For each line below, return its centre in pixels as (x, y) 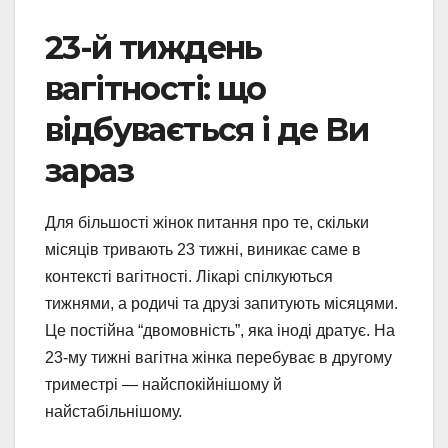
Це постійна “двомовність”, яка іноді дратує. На (220, 330)
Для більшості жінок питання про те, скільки (207, 222)
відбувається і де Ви (206, 129)
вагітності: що (155, 88)
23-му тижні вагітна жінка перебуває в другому (218, 357)
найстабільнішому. (113, 411)
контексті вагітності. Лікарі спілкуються (189, 276)
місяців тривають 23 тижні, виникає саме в (203, 249)
